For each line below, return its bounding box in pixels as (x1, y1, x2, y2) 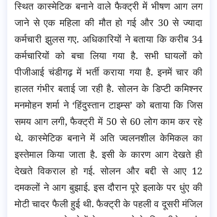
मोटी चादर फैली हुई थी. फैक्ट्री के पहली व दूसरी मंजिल (15, 197, 202, 210)
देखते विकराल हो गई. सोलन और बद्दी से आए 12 (15, 164, 202, 177)
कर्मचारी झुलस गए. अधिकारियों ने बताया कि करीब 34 (15, 32, 202, 46)
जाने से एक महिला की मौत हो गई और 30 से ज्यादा (15, 15, 202, 29)
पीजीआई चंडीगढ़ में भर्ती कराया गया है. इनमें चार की (15, 65, 202, 78)
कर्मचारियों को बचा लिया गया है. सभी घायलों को (15, 48, 202, 62)
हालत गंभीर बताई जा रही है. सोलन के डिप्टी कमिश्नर (15, 81, 202, 95)
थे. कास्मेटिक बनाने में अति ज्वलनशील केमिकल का (15, 131, 202, 144)
